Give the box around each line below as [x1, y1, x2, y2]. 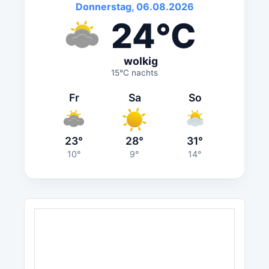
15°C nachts [111, 67, 158, 77]
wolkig [124, 54, 158, 67]
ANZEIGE [214, 190, 244, 200]
